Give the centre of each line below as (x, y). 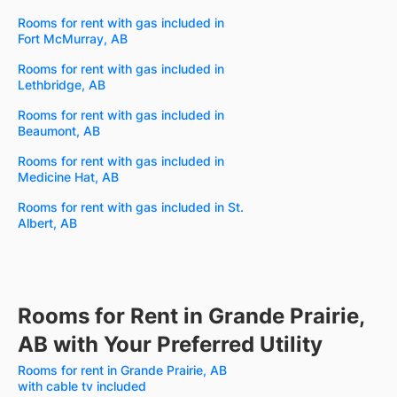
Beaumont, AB (59, 131)
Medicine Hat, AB (68, 177)
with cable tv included (82, 386)
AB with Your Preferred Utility (170, 345)
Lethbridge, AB (62, 85)
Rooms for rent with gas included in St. (131, 207)
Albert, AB (47, 223)
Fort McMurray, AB (73, 39)
